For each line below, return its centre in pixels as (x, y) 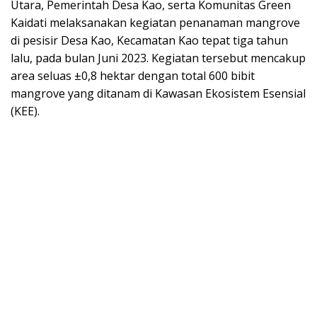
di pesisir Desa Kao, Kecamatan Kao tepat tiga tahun (149, 41)
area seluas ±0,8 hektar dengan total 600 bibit (133, 76)
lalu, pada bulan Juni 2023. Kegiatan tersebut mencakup (158, 58)
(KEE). (25, 111)
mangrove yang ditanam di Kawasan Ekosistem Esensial (158, 94)
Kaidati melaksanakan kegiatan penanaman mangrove (155, 23)
